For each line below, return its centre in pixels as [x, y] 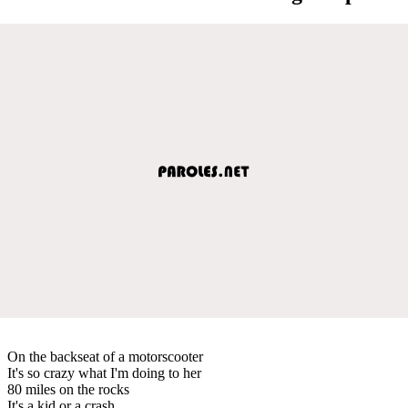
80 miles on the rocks [68, 389]
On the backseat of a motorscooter [105, 356]
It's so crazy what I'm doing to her [104, 372]
